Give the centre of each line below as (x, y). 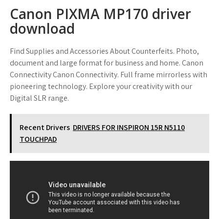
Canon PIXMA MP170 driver (100, 14)
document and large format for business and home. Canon (107, 63)
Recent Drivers (45, 127)
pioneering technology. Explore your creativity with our (101, 86)
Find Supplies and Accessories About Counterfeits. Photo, (104, 51)
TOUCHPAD (38, 139)
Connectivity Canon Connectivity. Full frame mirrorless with (109, 75)
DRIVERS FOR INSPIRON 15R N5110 (129, 127)
